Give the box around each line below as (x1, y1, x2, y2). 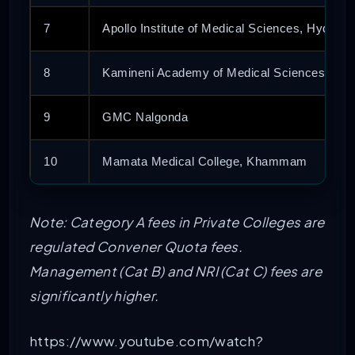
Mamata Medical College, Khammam (102, 155, 307, 169)
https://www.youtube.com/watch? (29, 332, 263, 350)
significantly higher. (29, 287, 159, 305)
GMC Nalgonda (102, 110, 188, 124)
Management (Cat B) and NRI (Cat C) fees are (29, 262, 322, 281)
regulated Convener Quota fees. (29, 238, 243, 256)
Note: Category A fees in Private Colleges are (29, 213, 325, 231)
